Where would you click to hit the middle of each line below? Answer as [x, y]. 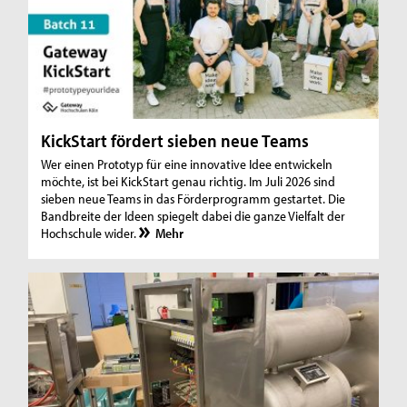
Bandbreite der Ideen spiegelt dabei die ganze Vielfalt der [194, 215]
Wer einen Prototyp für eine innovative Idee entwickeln [187, 164]
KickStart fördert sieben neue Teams [175, 140]
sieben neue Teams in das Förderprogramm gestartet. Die [194, 198]
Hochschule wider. [89, 233]
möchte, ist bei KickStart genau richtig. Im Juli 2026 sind [189, 181]
